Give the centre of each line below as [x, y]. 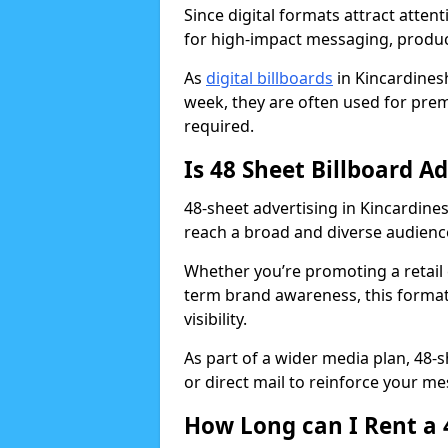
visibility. [215, 319]
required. [219, 126]
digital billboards [269, 78]
